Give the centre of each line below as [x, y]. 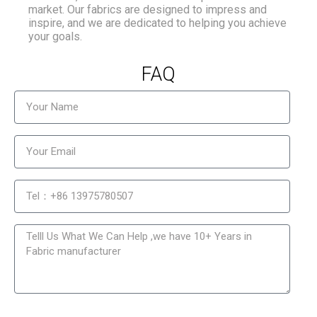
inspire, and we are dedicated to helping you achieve [157, 23]
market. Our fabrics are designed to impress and [148, 10]
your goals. [55, 37]
